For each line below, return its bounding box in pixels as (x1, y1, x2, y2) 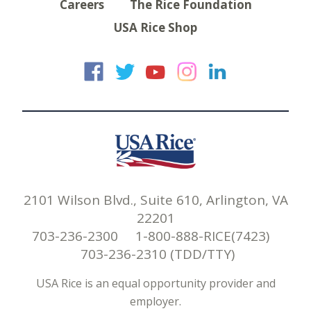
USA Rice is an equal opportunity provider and (35, 275, 276, 291)
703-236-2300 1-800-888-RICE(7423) (31, 226, 280, 245)
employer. (130, 293, 181, 309)
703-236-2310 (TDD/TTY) (76, 244, 235, 263)
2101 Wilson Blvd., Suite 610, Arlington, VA (23, 190, 288, 209)
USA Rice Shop (114, 19, 197, 35)
